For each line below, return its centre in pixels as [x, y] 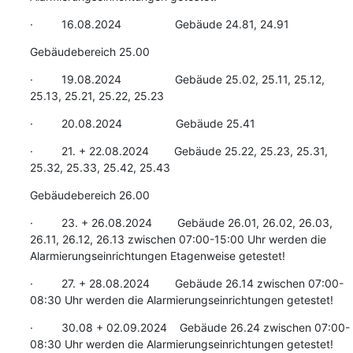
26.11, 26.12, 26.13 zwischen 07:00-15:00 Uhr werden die [178, 239]
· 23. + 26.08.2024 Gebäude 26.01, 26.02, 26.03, [181, 222]
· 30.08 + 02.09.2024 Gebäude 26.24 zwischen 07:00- [190, 327]
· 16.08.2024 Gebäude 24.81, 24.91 [159, 24]
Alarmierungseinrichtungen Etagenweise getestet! [157, 255]
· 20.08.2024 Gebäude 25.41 [142, 123]
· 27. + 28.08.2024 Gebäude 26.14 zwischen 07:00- [186, 283]
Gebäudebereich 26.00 [89, 195]
